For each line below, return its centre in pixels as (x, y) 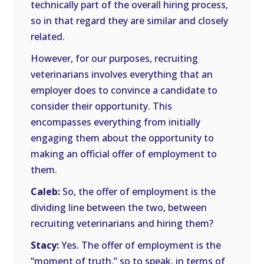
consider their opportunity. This (102, 106)
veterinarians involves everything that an (122, 74)
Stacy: (45, 245)
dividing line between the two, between (119, 207)
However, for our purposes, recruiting (115, 58)
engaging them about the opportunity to (123, 138)
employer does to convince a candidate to (124, 90)
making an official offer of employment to (124, 154)
